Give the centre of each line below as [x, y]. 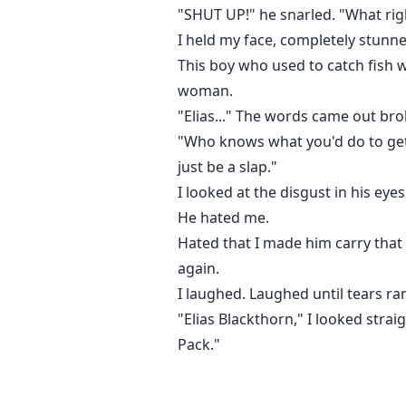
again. [198, 269]
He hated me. [223, 218]
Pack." [199, 345]
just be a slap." [227, 167]
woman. [205, 91]
